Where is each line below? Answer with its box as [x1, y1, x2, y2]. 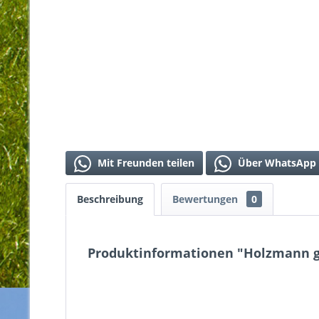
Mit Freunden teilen [95, 155, 194, 169]
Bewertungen [172, 192, 241, 206]
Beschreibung [77, 192, 143, 206]
